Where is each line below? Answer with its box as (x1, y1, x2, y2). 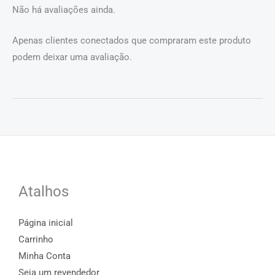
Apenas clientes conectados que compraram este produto (12, 35, 251, 47)
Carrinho (18, 234, 53, 246)
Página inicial (18, 217, 73, 229)
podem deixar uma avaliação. (12, 52, 132, 63)
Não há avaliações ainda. (12, 4, 115, 16)
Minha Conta (18, 250, 71, 262)
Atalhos (18, 182, 69, 200)
